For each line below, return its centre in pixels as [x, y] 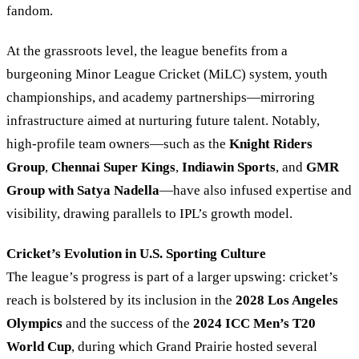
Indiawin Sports [229, 167]
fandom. [30, 10]
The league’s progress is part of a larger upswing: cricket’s [172, 277]
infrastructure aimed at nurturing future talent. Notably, [163, 120]
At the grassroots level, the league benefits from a [147, 50]
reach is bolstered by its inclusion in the [121, 301]
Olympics [34, 324]
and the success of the [128, 324]
